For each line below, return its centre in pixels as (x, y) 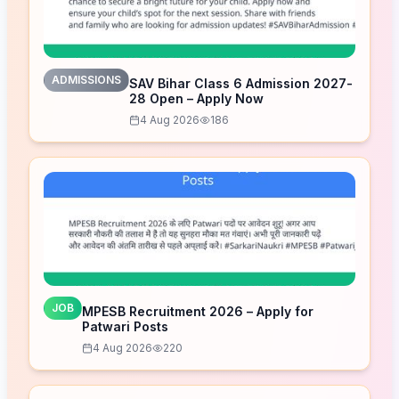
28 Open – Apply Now (196, 98)
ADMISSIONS (86, 80)
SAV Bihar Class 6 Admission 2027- (241, 83)
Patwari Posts (125, 326)
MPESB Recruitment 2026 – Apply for (198, 311)
